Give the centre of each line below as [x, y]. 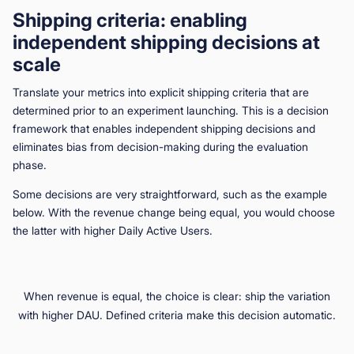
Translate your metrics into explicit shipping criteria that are [161, 92]
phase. [30, 164]
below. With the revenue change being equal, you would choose [174, 212]
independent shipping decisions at [166, 42]
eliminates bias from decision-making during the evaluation [160, 146]
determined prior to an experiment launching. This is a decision [171, 110]
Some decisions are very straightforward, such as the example [170, 194]
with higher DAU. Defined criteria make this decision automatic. [177, 314]
